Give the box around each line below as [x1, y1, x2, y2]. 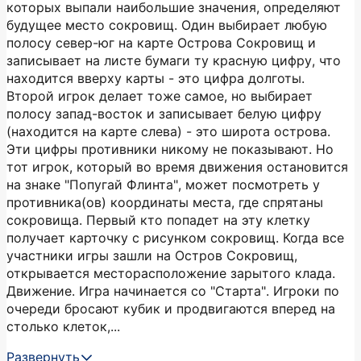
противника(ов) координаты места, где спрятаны [6, 194, 323, 210]
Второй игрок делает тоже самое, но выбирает [6, 88, 313, 104]
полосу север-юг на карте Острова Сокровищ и [6, 35, 316, 51]
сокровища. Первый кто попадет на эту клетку [6, 212, 310, 228]
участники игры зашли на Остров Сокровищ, [6, 247, 297, 263]
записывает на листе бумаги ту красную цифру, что [6, 52, 341, 68]
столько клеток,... [6, 318, 120, 334]
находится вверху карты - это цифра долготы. [6, 70, 305, 86]
